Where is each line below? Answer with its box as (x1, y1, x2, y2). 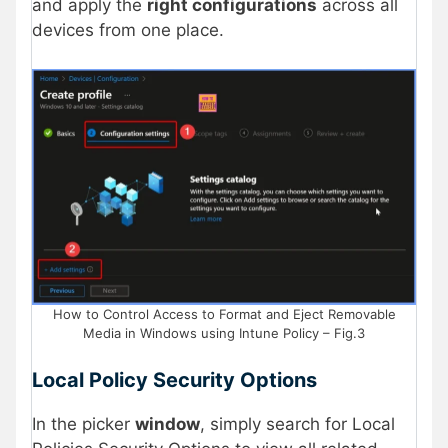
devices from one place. (32, 20, 224, 41)
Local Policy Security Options (32, 368, 317, 393)
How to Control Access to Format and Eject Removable (52, 305, 396, 322)
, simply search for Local (200, 414, 395, 435)
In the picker (32, 414, 135, 435)
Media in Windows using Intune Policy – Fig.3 (83, 324, 365, 341)
